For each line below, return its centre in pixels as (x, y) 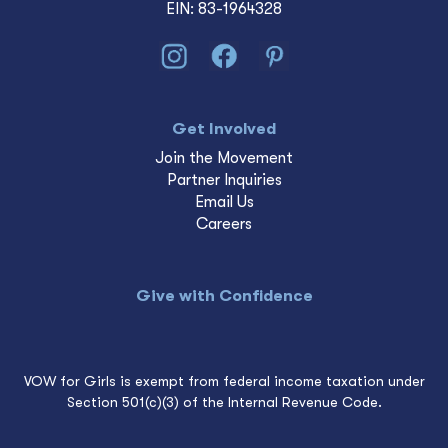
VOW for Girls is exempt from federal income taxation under (224, 381)
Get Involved (224, 129)
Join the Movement (224, 158)
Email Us (224, 202)
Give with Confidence (224, 296)
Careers (224, 224)
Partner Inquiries (224, 180)
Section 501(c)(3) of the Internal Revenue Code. (224, 402)
